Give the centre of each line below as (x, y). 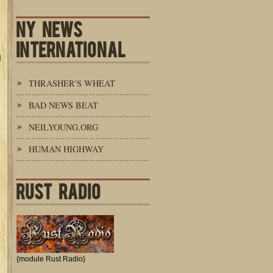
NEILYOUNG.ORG (63, 127)
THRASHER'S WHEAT (72, 83)
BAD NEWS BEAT (63, 105)
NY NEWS (49, 28)
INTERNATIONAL (71, 48)
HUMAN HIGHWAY (66, 149)
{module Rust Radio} (51, 259)
